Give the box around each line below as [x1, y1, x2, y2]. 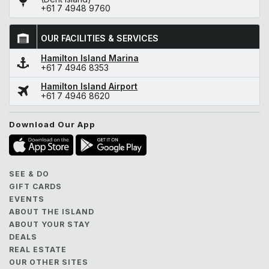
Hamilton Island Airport [41, 80, 138, 91]
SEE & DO [9, 169, 49, 178]
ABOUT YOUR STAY [9, 219, 90, 229]
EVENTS [9, 194, 44, 204]
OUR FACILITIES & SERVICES [41, 32, 159, 43]
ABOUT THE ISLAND [9, 207, 94, 216]
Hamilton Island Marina [41, 52, 139, 63]
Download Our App [9, 119, 95, 129]
